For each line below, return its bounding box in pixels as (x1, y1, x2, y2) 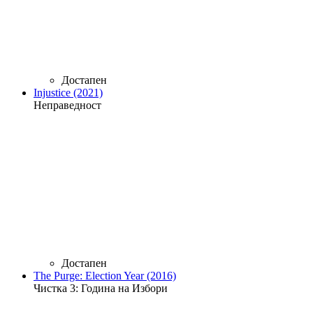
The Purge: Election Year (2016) (34, 269, 176, 282)
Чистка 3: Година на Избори (34, 282, 168, 294)
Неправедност (34, 99, 101, 111)
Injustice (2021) (34, 86, 103, 99)
